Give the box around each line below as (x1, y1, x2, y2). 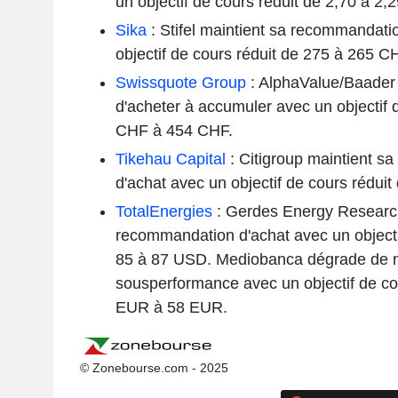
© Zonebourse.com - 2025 (79, 360, 228, 375)
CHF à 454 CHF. (115, 121, 233, 139)
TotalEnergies (115, 202, 212, 220)
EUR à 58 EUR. (115, 298, 227, 316)
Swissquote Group (115, 73, 246, 92)
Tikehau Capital (115, 149, 226, 168)
